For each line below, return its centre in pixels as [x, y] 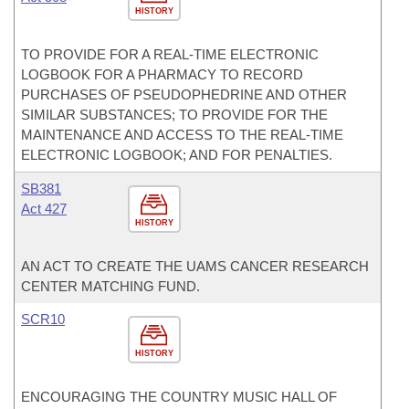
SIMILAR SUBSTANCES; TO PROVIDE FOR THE [174, 115]
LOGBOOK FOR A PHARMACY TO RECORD [162, 74]
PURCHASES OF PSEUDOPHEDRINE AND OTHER [184, 94]
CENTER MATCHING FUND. [110, 286]
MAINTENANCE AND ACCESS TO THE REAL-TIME [182, 135]
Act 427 [44, 209]
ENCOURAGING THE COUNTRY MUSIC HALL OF [179, 397]
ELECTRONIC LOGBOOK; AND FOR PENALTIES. [177, 155]
